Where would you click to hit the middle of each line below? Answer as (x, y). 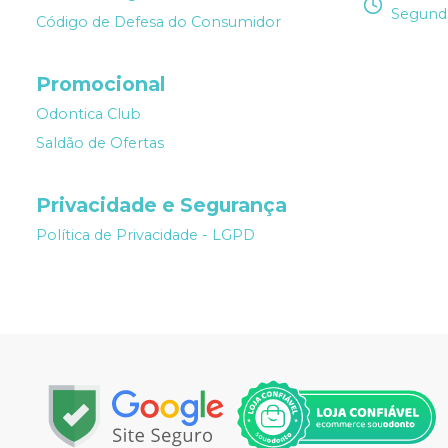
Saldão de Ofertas (100, 143)
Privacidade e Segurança (161, 205)
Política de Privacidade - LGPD (145, 235)
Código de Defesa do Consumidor (158, 22)
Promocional (100, 84)
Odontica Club (88, 114)
